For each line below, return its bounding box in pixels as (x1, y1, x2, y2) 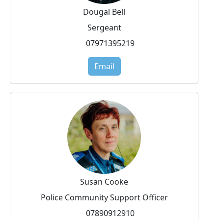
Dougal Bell (83, 6, 125, 17)
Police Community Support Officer (40, 192, 168, 203)
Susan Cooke (80, 176, 128, 187)
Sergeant (87, 22, 121, 33)
